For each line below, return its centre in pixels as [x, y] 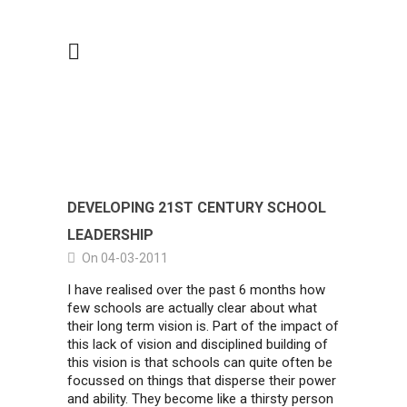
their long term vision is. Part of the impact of [203, 326]
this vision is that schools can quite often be [200, 362]
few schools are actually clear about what [192, 308]
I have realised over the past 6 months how [196, 290]
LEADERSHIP [110, 235]
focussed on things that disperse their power [202, 381]
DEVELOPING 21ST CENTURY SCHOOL [197, 208]
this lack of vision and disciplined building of [198, 344]
